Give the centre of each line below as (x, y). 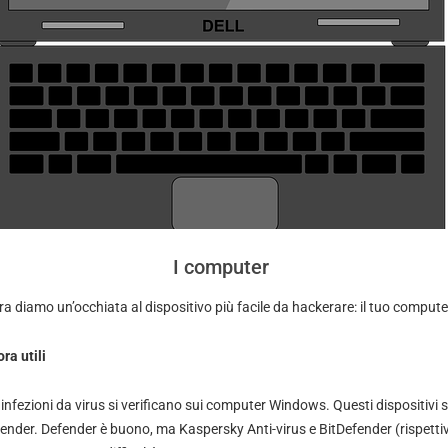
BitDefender (356, 429)
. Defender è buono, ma (106, 429)
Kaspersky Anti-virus (242, 429)
